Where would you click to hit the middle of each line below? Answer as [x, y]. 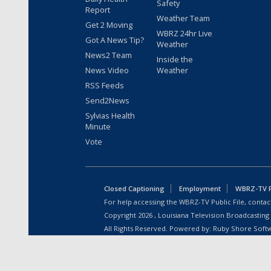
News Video [107, 70]
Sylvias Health [110, 115]
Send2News [107, 100]
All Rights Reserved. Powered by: [158, 228]
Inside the [175, 59]
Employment [200, 188]
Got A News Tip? [115, 40]
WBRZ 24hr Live [184, 33]
